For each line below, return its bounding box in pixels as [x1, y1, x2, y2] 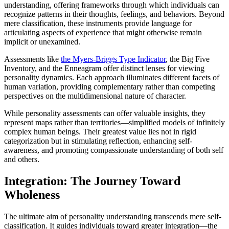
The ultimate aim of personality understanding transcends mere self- [4, 212, 221, 221]
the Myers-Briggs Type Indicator [61, 55, 166, 64]
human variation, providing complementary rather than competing [4, 82, 215, 91]
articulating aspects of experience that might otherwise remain [4, 28, 202, 37]
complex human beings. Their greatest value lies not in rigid [4, 127, 196, 136]
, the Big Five [166, 55, 210, 64]
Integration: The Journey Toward [4, 174, 180, 188]
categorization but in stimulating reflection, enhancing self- [4, 136, 192, 146]
